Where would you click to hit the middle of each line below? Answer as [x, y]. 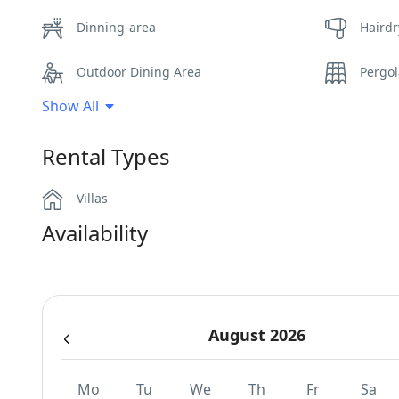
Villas [92, 198]
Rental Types [106, 156]
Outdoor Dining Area [139, 72]
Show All [70, 106]
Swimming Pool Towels [144, 116]
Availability [95, 233]
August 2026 [256, 335]
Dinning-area [116, 27]
